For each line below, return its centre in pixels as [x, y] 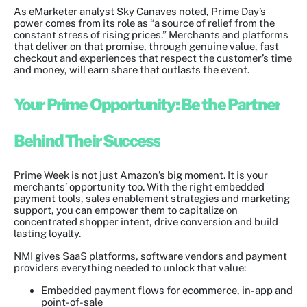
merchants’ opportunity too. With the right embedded [139, 187]
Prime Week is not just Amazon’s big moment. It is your [141, 175]
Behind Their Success [87, 141]
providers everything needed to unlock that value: [130, 268]
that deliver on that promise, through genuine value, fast [146, 47]
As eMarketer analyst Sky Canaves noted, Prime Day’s [140, 12]
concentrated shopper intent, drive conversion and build [146, 222]
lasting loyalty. [47, 234]
